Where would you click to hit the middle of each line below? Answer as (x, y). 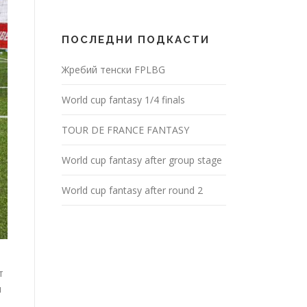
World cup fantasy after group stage (142, 160)
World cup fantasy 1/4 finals (123, 100)
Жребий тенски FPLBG (113, 70)
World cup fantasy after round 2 (132, 190)
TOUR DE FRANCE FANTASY (125, 130)
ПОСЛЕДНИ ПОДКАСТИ (136, 40)
